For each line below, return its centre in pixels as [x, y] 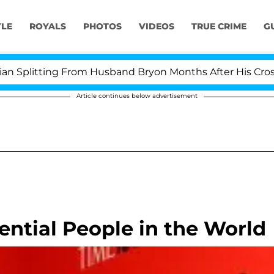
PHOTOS [102, 27]
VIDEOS [156, 27]
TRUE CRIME [219, 27]
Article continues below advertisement [137, 96]
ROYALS [47, 27]
